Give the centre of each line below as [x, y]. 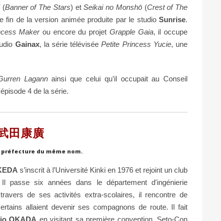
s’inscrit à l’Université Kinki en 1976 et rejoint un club [103, 170]
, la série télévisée [70, 44]
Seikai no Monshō [113, 7]
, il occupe [170, 32]
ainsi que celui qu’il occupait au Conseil [118, 78]
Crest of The [167, 7]
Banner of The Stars [37, 7]
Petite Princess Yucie [136, 44]
